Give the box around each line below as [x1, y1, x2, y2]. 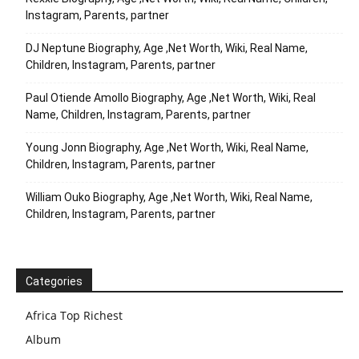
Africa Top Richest [26, 308, 123, 324]
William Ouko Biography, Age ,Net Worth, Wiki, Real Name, [26, 191, 313, 204]
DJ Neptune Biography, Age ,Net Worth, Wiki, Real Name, [26, 42, 308, 55]
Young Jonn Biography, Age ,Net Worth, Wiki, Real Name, [26, 141, 309, 155]
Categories [26, 275, 83, 288]
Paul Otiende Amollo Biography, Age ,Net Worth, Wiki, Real [26, 91, 316, 105]
